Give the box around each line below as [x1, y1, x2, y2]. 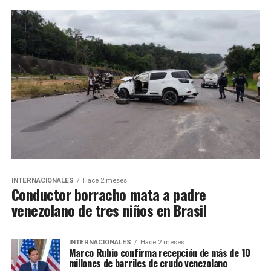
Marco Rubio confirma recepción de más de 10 [68, 246, 250, 261]
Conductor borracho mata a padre [11, 183, 206, 206]
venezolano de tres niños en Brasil [11, 199, 207, 221]
